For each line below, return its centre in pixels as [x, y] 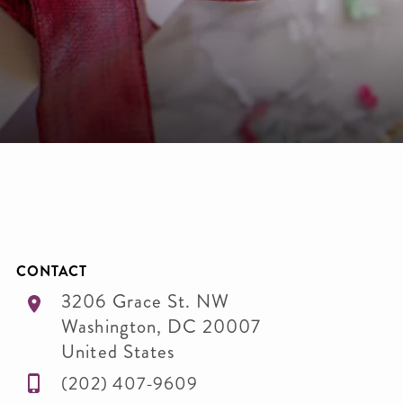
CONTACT [52, 271]
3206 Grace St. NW [146, 301]
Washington [109, 327]
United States [118, 352]
